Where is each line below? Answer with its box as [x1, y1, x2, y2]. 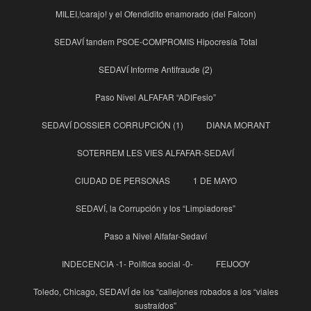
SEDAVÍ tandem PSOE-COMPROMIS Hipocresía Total [53, 35, 258, 47]
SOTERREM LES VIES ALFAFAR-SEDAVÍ [77, 146, 234, 158]
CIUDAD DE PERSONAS [74, 174, 170, 186]
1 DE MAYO [192, 174, 237, 186]
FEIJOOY [215, 257, 250, 269]
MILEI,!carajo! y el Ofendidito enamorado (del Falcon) [55, 7, 256, 19]
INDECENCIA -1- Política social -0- [61, 257, 193, 269]
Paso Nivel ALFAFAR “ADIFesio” [95, 90, 216, 103]
